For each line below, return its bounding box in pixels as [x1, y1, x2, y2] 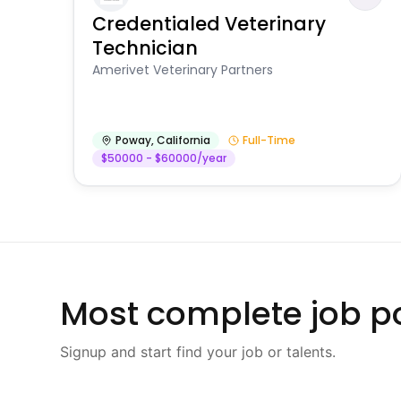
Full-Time [243, 132, 296, 149]
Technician [92, 35, 199, 62]
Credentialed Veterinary [92, 11, 327, 38]
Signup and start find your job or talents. [60, 343, 337, 362]
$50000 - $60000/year [101, 150, 227, 166]
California [157, 132, 211, 149]
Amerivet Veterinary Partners [92, 61, 274, 80]
